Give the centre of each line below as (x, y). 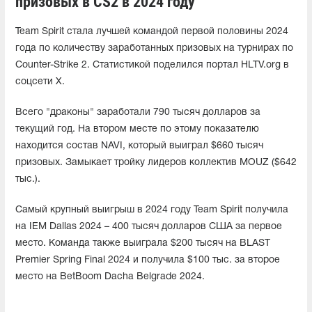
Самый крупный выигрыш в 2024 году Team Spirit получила (152, 210)
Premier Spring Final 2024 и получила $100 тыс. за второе (148, 260)
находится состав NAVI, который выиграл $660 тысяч (139, 146)
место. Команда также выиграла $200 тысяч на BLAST (143, 243)
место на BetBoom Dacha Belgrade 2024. (110, 276)
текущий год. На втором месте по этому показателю (137, 129)
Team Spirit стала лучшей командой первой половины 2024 (152, 31)
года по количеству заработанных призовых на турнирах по (154, 48)
